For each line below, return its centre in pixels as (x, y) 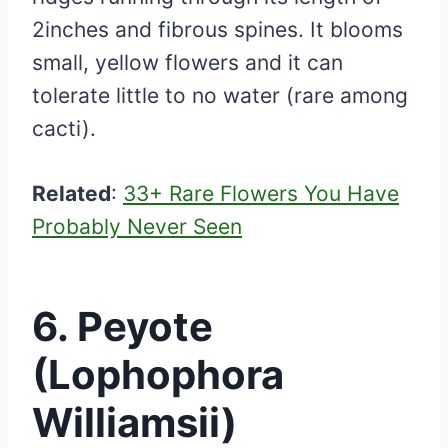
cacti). (67, 129)
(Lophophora (158, 375)
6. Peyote (122, 327)
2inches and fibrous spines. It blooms (217, 30)
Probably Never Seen (137, 227)
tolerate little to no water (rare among (220, 96)
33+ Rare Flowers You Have (261, 194)
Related (71, 194)
